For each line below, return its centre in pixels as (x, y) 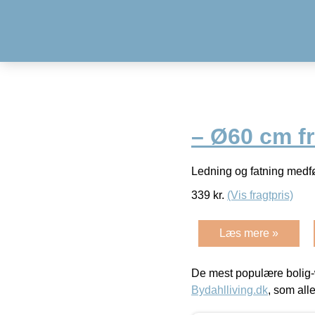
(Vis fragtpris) (260, 195)
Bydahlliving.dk (230, 290)
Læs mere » (249, 233)
